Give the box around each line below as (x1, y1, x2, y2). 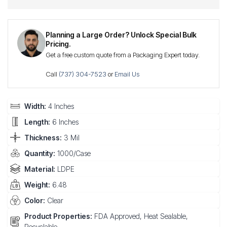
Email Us (115, 69, 139, 78)
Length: (24, 117, 50, 126)
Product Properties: (24, 211, 92, 220)
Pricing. (46, 39, 71, 48)
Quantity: (24, 148, 55, 158)
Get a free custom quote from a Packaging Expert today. (46, 50, 200, 59)
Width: (24, 101, 46, 110)
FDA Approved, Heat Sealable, (92, 211, 188, 220)
